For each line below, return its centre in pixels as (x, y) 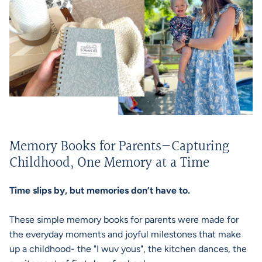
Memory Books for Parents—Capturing (119, 146)
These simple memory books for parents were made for (124, 219)
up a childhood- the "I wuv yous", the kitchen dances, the (128, 249)
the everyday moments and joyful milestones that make (125, 234)
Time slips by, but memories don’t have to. (100, 190)
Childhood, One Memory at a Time (109, 163)
